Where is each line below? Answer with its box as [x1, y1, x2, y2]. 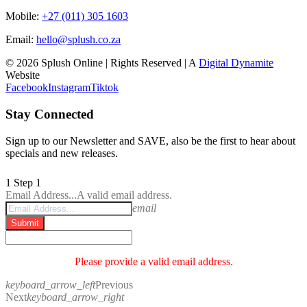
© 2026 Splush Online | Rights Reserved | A [5, 57, 199, 69]
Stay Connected [5, 106, 94, 121]
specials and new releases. [5, 147, 118, 159]
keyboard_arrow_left [5, 278, 95, 291]
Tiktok [90, 82, 119, 94]
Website [5, 69, 40, 82]
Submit [11, 217, 39, 228]
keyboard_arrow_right [27, 291, 124, 303]
